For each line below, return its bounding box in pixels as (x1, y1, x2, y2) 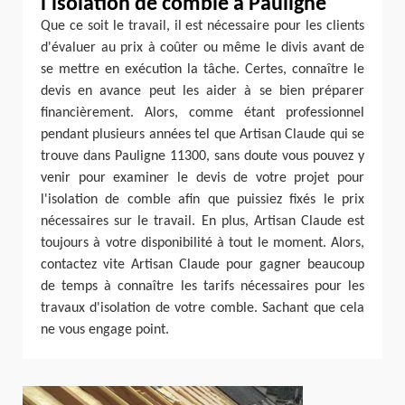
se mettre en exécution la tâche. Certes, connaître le (41, 62, 364, 77)
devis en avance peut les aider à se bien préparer (41, 84, 364, 99)
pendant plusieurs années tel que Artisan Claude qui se (41, 127, 364, 142)
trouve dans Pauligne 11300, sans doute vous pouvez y (41, 149, 364, 164)
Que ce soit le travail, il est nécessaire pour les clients (41, 19, 364, 33)
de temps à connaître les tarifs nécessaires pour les (41, 279, 364, 294)
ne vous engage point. (41, 323, 169, 337)
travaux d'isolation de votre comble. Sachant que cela (41, 301, 364, 316)
